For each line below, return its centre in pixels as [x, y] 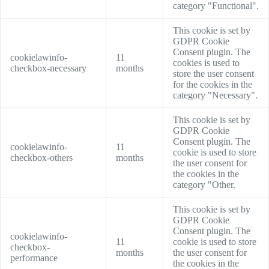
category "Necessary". [215, 95]
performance [34, 258]
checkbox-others [41, 158]
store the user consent [213, 74]
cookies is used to [206, 63]
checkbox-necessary [48, 68]
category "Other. [204, 185]
